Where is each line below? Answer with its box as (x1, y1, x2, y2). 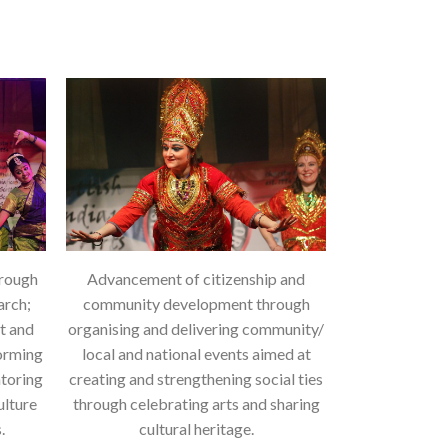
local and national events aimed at (81, 344, 311, 364)
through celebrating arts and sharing (72, 394, 320, 414)
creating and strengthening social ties (69, 369, 323, 389)
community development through (82, 294, 310, 314)
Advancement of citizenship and (87, 269, 305, 289)
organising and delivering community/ (68, 319, 324, 339)
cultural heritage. (138, 419, 254, 439)
